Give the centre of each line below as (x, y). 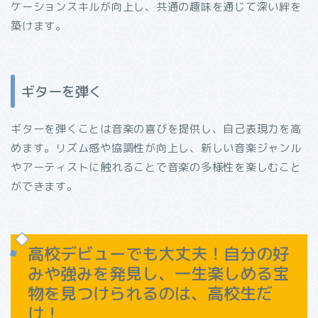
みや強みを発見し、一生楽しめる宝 (158, 274)
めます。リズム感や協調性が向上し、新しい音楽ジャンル (156, 148)
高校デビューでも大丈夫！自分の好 (158, 254)
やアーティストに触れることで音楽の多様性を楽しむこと (156, 167)
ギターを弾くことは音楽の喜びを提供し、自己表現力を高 (156, 128)
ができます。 (44, 186)
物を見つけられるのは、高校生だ (150, 294)
